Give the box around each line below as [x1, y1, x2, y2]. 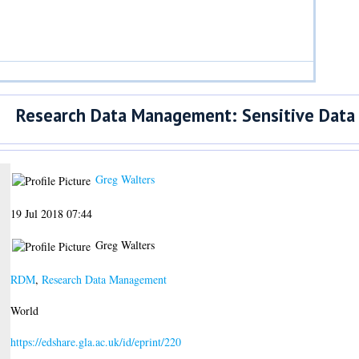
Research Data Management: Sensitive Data [16, 103, 355, 127]
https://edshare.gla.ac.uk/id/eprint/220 [10, 333, 181, 349]
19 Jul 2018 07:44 [10, 205, 92, 221]
